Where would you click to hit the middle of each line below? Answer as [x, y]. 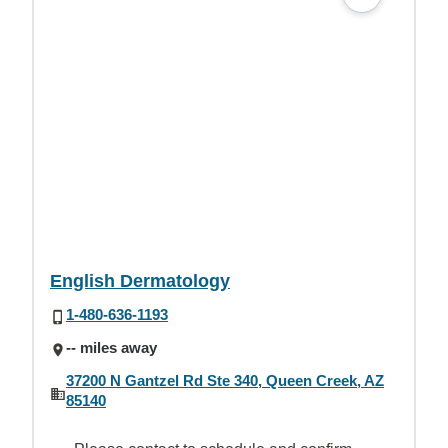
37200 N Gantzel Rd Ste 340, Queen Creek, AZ [225, 380]
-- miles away [111, 347]
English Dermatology [140, 280]
